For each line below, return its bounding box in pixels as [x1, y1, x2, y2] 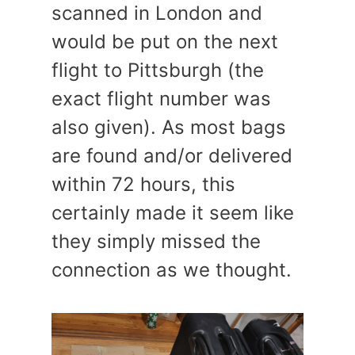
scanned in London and [52, 2, 262, 25]
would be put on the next [52, 30, 278, 53]
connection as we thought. [52, 258, 292, 281]
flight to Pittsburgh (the [52, 59, 264, 82]
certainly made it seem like [52, 201, 294, 224]
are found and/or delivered [52, 144, 292, 167]
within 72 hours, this [52, 173, 235, 196]
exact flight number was [52, 87, 271, 110]
